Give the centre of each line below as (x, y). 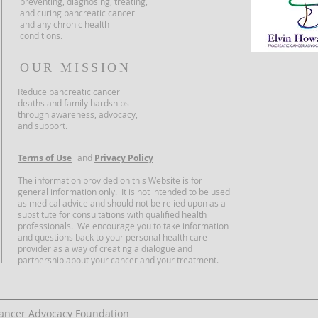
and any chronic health (65, 24)
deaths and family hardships (73, 103)
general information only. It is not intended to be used (124, 192)
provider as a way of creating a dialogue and (105, 248)
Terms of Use (45, 158)
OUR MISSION (76, 67)
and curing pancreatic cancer (77, 13)
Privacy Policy (124, 158)
